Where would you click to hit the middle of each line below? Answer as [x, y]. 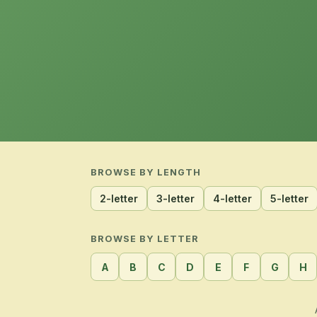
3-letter [175, 199]
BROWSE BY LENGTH [146, 173]
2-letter [119, 199]
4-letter [232, 199]
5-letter [289, 199]
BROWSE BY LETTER [145, 239]
